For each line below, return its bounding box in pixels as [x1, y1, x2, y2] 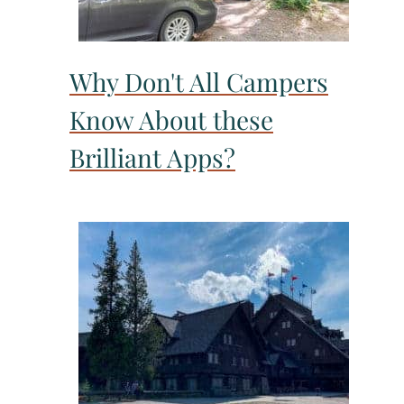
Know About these [69, 103, 273, 137]
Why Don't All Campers [69, 65, 328, 99]
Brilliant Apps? [69, 141, 235, 175]
